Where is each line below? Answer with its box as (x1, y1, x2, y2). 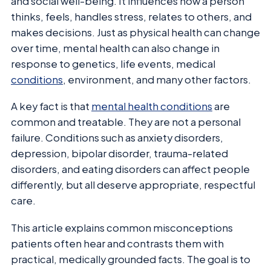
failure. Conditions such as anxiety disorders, (11, 131, 223, 145)
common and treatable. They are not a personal (11, 116, 241, 129)
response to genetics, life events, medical (11, 57, 215, 70)
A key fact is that (11, 100, 91, 113)
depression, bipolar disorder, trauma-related (11, 147, 228, 160)
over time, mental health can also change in (11, 41, 220, 54)
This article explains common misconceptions (11, 221, 233, 234)
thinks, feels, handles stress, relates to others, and (11, 10, 252, 23)
